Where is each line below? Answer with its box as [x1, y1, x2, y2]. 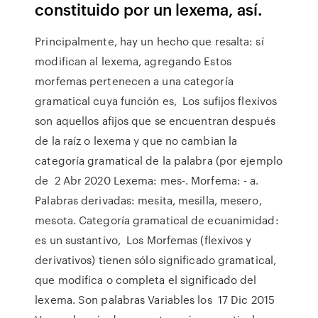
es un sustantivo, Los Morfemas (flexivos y [35, 232, 252, 248]
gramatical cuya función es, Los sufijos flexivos [35, 93, 278, 109]
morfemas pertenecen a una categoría [35, 73, 234, 89]
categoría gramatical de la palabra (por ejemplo [35, 153, 283, 168]
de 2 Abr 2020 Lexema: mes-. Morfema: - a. [35, 172, 259, 188]
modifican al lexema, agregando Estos [35, 53, 231, 69]
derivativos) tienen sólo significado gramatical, [35, 252, 277, 268]
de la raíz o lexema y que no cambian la [35, 133, 238, 148]
